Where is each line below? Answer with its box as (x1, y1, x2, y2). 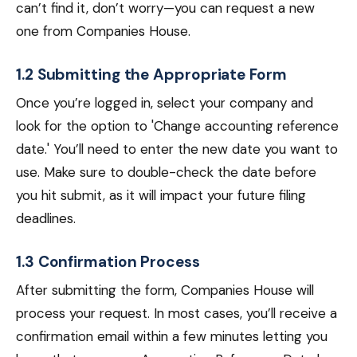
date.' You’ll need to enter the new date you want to (16, 140, 338, 158)
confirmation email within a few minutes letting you (16, 328, 328, 345)
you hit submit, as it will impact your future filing (16, 186, 306, 204)
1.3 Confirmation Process (16, 252, 200, 272)
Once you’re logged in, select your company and (16, 94, 313, 112)
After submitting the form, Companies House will (16, 281, 314, 299)
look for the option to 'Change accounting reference (16, 117, 339, 135)
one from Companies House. (16, 22, 190, 40)
